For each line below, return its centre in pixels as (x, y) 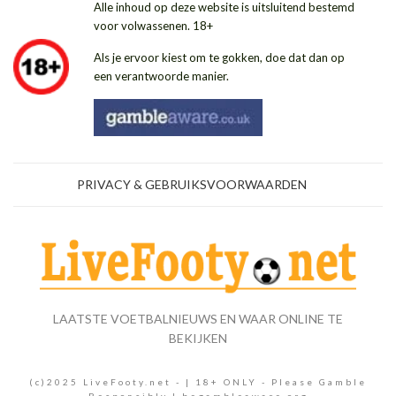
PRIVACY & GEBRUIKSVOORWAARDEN (191, 184)
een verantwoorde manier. (162, 76)
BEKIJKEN (198, 339)
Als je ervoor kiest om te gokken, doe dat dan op (220, 58)
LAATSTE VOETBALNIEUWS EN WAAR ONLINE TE (198, 319)
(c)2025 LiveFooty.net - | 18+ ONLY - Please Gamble (198, 382)
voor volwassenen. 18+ (154, 26)
